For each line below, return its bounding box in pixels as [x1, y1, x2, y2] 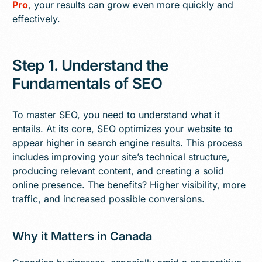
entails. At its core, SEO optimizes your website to [12, 122, 233, 135]
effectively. [12, 12, 61, 25]
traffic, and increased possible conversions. [12, 192, 205, 205]
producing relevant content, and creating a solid [12, 164, 225, 177]
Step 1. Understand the [12, 56, 168, 74]
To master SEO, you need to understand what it [12, 108, 220, 120]
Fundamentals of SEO [12, 74, 162, 92]
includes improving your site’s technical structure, [12, 150, 230, 163]
